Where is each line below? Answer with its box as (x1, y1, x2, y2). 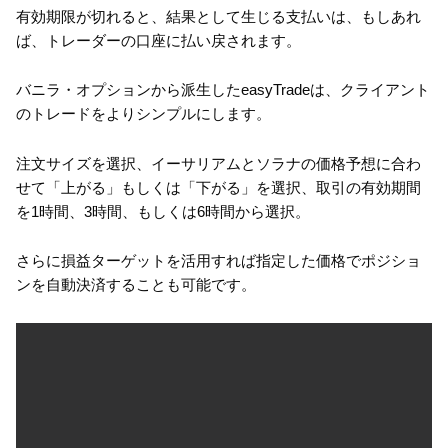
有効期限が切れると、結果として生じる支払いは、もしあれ (16, 7, 421, 25)
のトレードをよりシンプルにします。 (16, 105, 271, 123)
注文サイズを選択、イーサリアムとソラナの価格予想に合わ (16, 154, 421, 172)
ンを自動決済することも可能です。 (16, 276, 256, 294)
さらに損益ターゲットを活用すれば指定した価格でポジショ (16, 252, 421, 270)
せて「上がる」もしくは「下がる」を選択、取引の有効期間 (16, 178, 421, 196)
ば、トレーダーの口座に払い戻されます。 (16, 31, 301, 49)
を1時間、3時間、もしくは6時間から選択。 (16, 202, 310, 220)
